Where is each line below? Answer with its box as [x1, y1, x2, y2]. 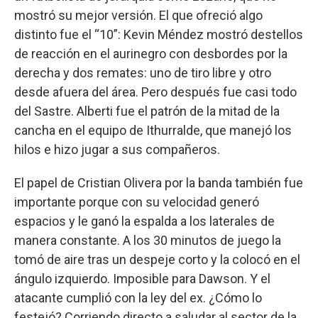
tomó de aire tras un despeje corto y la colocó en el [14, 251, 300, 267]
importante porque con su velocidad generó [14, 194, 259, 209]
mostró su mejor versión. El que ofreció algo [14, 7, 263, 23]
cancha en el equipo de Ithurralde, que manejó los [14, 122, 292, 138]
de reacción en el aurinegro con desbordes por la [14, 45, 287, 61]
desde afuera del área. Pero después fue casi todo [14, 84, 297, 99]
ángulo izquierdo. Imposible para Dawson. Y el [14, 270, 270, 286]
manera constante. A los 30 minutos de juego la [14, 232, 281, 248]
